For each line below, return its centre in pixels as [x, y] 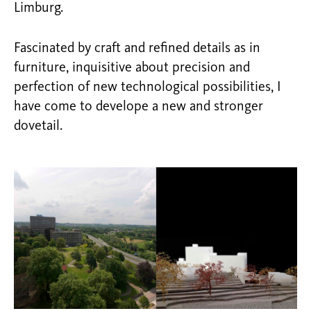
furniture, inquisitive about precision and [132, 68]
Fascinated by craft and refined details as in [137, 48]
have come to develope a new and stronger [138, 107]
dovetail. [38, 126]
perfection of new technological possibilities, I [148, 87]
